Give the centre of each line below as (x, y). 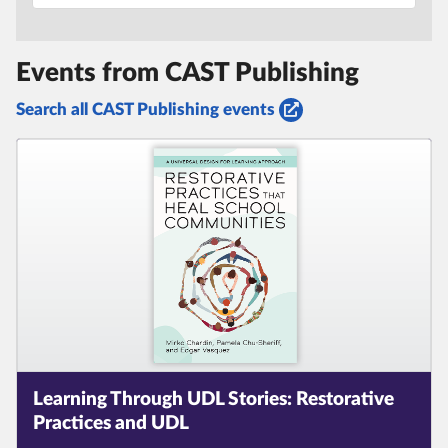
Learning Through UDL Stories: (162, 400)
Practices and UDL (111, 424)
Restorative (343, 400)
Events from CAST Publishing (187, 73)
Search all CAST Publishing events (145, 110)
